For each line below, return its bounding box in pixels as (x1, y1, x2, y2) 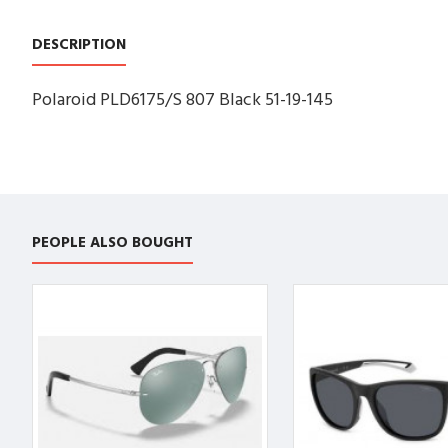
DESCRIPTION (32, 34, 126, 55)
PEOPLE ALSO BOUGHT (32, 232, 193, 254)
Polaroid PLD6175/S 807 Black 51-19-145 (32, 87, 333, 112)
